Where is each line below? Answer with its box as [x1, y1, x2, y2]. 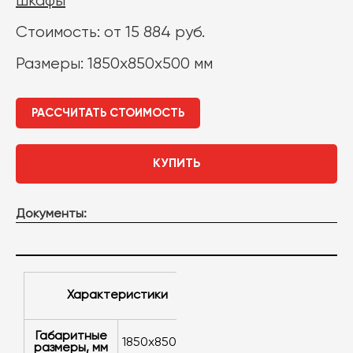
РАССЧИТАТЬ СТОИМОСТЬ [32, 107, 184, 119]
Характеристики [72, 289, 168, 302]
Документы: [16, 208, 87, 221]
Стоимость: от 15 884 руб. [16, 24, 205, 41]
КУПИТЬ [152, 158, 201, 170]
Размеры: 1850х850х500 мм [16, 56, 213, 72]
